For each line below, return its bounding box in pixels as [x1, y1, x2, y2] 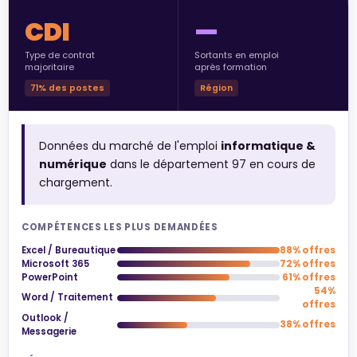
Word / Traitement [22, 291, 113, 304]
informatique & [220, 137, 316, 154]
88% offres [280, 243, 335, 257]
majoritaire [25, 61, 74, 74]
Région [200, 81, 233, 94]
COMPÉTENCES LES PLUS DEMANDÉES [22, 220, 218, 233]
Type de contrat [25, 49, 95, 62]
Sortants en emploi [194, 49, 279, 62]
